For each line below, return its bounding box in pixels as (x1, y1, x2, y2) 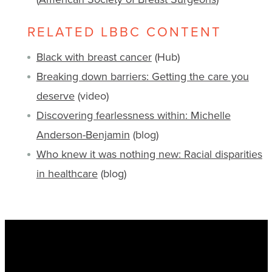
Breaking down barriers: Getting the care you (36, 69, 249, 84)
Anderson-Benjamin (36, 127, 130, 143)
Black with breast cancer (36, 49, 152, 65)
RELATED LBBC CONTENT (27, 22, 222, 41)
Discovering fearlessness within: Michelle (36, 107, 231, 123)
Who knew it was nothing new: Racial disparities (36, 146, 262, 162)
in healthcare (36, 166, 98, 182)
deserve (36, 88, 75, 104)
